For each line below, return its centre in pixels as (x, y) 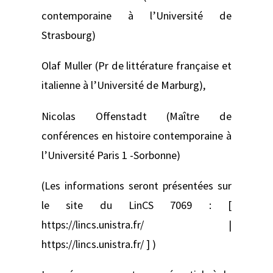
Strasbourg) (69, 35)
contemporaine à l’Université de (136, 16)
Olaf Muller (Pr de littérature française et (136, 66)
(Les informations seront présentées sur (136, 185)
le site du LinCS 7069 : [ (136, 205)
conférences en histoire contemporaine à (136, 135)
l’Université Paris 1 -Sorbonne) (111, 155)
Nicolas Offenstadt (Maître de (136, 116)
